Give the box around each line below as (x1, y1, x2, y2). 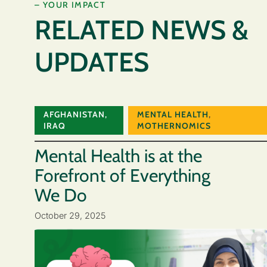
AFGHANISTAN (44, 109, 105, 120)
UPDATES (35, 46, 149, 79)
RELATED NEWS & (35, 14, 249, 46)
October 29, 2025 (35, 210, 105, 221)
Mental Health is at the (35, 145, 202, 167)
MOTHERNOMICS (136, 120, 211, 132)
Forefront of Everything (35, 164, 210, 187)
